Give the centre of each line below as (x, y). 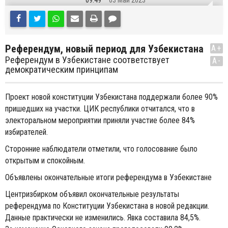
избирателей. (27, 132)
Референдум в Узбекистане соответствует (87, 60)
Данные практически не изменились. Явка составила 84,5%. (103, 218)
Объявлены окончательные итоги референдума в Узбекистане (108, 177)
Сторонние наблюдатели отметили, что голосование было (101, 149)
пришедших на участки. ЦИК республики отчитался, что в (100, 109)
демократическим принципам (62, 69)
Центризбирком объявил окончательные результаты (92, 194)
